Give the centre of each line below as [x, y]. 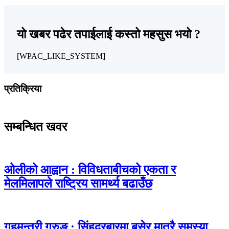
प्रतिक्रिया [23, 89]
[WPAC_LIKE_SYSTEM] [61, 56]
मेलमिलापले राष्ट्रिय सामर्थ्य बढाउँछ [78, 184]
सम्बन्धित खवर [36, 127]
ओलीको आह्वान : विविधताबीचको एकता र [90, 170]
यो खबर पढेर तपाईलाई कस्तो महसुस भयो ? [109, 35]
